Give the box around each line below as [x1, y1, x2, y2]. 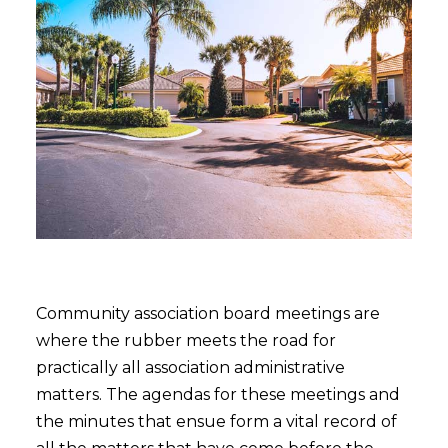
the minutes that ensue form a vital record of [35, 412, 397, 431]
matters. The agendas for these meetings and [35, 385, 400, 404]
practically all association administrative [35, 358, 345, 377]
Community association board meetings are [35, 304, 380, 323]
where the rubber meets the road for [35, 331, 336, 350]
